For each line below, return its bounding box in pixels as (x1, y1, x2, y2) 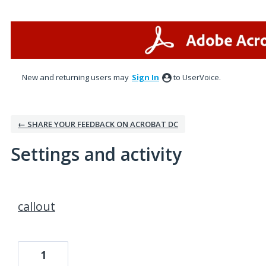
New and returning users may (22, 72, 131, 83)
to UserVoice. (173, 72, 221, 83)
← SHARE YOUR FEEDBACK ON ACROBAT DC (18, 119, 178, 129)
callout (18, 198, 55, 214)
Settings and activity (11, 142, 182, 166)
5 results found (7, 185, 74, 198)
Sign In (132, 72, 159, 83)
